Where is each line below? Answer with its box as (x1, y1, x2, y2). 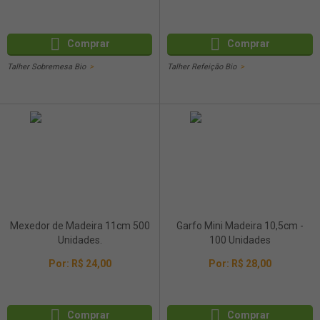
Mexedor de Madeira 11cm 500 (9, 220, 150, 231)
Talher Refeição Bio (167, 62, 236, 72)
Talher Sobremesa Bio (7, 62, 86, 72)
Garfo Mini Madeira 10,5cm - (176, 220, 304, 231)
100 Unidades (209, 234, 271, 246)
